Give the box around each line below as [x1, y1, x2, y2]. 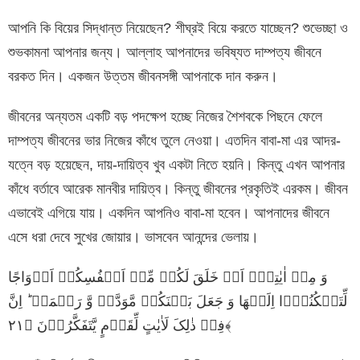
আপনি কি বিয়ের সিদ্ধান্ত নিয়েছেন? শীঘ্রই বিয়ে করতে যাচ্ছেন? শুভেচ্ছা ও [8, 19, 348, 36]
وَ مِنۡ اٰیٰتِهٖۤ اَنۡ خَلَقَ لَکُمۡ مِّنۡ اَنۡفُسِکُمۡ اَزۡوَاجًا [8, 268, 328, 285]
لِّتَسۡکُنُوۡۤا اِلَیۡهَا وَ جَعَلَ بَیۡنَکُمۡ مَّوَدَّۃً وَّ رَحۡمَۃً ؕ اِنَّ [8, 292, 347, 309]
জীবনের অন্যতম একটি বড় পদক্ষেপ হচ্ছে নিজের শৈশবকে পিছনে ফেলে [8, 108, 322, 125]
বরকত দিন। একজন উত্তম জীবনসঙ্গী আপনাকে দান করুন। [8, 67, 278, 84]
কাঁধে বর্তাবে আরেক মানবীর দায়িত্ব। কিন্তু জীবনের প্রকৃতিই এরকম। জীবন [8, 180, 348, 197]
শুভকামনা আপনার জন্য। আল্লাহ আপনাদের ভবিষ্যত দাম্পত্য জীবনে [8, 43, 321, 60]
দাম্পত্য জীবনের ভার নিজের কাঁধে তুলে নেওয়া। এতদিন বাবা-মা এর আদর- [8, 132, 341, 149]
